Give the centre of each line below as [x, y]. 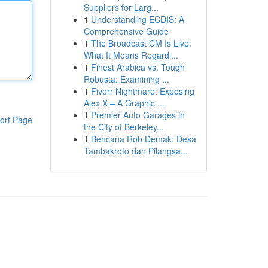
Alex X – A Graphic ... [124, 103]
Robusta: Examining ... [126, 79]
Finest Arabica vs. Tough [138, 67]
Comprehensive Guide [126, 31]
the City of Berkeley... [124, 127]
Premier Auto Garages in [138, 115]
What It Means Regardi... [131, 55]
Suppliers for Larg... [121, 7]
